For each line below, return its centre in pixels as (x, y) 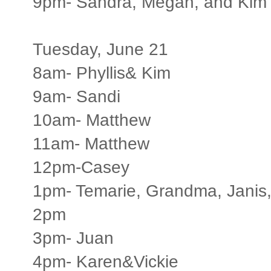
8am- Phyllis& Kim (102, 73)
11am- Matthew (91, 143)
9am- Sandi (77, 96)
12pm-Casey (81, 167)
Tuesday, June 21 (100, 49)
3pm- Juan (73, 238)
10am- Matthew (92, 120)
